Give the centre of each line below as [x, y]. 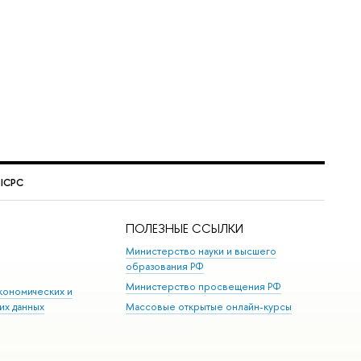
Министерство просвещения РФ [204, 287]
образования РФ [165, 266]
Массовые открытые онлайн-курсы [209, 307]
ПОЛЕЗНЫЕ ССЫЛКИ [185, 229]
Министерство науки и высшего [201, 251]
